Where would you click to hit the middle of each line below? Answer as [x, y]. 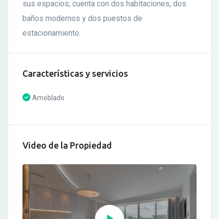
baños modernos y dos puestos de [82, 18]
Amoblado [48, 98]
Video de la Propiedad [67, 145]
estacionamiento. [52, 33]
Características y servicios [75, 73]
